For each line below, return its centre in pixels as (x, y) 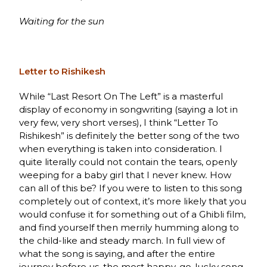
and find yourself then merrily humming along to (129, 227)
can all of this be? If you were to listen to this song (131, 188)
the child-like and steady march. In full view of (122, 240)
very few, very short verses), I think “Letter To (119, 122)
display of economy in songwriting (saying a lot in (129, 109)
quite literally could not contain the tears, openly (128, 162)
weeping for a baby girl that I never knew (113, 175)
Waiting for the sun (62, 21)
